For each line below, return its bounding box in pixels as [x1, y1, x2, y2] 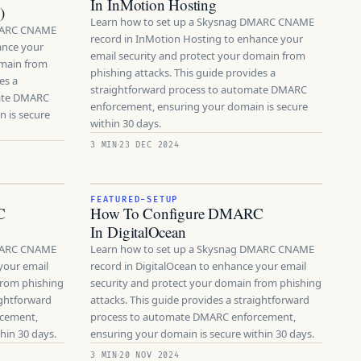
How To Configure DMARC [90, 203, 263, 223]
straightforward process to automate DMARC [90, 82, 307, 97]
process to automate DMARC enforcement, [90, 309, 296, 324]
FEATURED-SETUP [90, 195, 179, 205]
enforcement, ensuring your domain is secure [90, 99, 308, 114]
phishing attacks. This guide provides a [90, 65, 276, 80]
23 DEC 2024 [119, 140, 180, 150]
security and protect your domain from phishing [90, 276, 322, 290]
